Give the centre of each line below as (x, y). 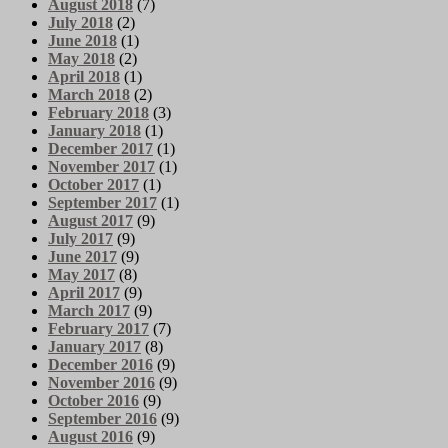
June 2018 (82, 40)
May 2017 (81, 274)
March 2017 (89, 310)
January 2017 (94, 346)
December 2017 (100, 148)
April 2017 (84, 292)
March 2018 (89, 94)
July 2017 (80, 238)
